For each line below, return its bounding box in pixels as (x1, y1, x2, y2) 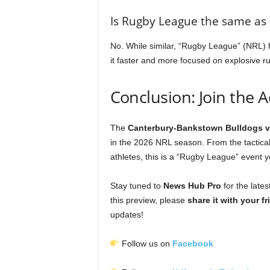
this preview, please (110, 195, 187, 205)
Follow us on (119, 239, 173, 248)
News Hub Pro (163, 181, 221, 190)
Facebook (172, 239, 214, 248)
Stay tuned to (110, 181, 163, 190)
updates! (110, 210, 143, 219)
